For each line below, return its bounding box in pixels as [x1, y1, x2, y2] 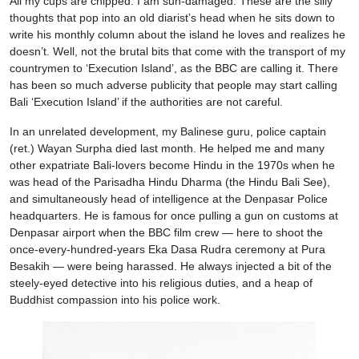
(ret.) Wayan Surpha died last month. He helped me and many [10, 142, 325, 155]
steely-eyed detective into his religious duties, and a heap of [10, 276, 313, 289]
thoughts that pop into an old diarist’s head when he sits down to [10, 11, 335, 24]
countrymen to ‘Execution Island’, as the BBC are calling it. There [10, 62, 338, 75]
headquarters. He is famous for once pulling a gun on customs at [10, 209, 338, 222]
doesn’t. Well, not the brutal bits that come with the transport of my [10, 45, 345, 58]
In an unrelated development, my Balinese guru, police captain [10, 125, 326, 138]
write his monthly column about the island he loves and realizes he [10, 28, 345, 41]
